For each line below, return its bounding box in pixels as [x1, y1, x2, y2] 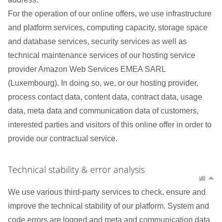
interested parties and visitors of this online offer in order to [8, 120, 212, 129]
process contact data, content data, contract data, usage [8, 93, 202, 101]
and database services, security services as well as [8, 37, 187, 46]
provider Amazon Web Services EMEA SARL [8, 65, 166, 73]
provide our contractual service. [8, 134, 117, 143]
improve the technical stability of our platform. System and [8, 202, 209, 210]
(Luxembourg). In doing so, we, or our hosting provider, [8, 79, 198, 87]
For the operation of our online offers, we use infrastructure [8, 9, 212, 18]
